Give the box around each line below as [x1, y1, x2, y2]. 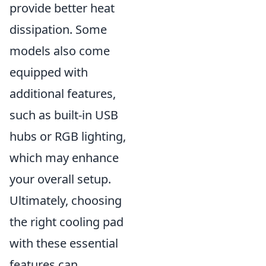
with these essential [9, 235, 118, 251]
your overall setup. [9, 171, 111, 187]
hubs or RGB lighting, [9, 128, 126, 144]
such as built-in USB [9, 107, 118, 123]
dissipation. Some [9, 21, 107, 37]
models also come [9, 43, 110, 59]
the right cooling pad [9, 214, 123, 230]
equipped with [9, 64, 88, 80]
